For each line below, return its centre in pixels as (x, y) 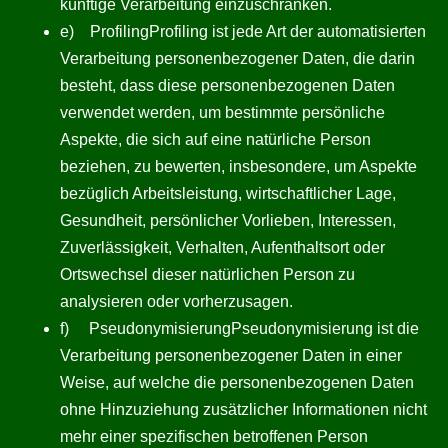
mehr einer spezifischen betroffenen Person (214, 436)
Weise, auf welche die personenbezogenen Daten (237, 382)
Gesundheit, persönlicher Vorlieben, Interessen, (228, 220)
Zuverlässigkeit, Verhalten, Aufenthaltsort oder (222, 247)
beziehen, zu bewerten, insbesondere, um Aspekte (238, 166)
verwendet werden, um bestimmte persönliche (222, 112)
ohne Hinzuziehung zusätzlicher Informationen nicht (243, 409)
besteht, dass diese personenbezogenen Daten (227, 85)
